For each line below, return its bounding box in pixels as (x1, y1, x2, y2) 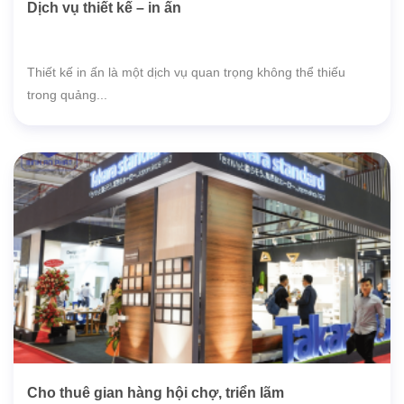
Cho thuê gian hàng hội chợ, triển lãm (27, 385, 284, 401)
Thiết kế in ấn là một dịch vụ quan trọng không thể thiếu (27, 65, 345, 79)
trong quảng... (27, 87, 107, 102)
